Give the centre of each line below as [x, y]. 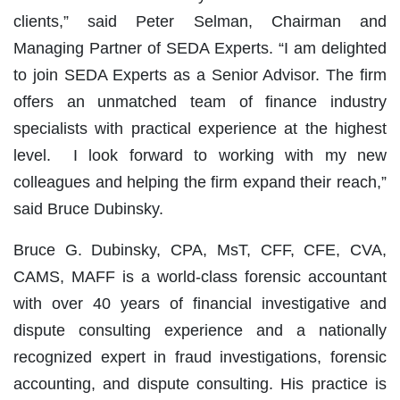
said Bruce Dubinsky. [88, 208]
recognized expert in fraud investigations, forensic [200, 357]
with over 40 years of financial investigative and [200, 303]
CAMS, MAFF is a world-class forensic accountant [200, 276]
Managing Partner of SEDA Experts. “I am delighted [200, 48]
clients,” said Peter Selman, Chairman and [200, 21]
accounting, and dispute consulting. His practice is [200, 383]
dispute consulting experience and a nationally [200, 330]
